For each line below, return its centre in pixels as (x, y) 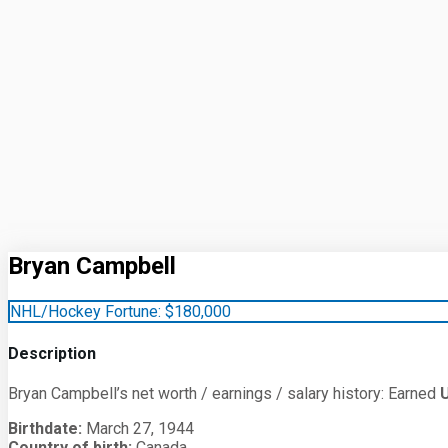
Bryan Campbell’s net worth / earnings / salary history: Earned (224, 394)
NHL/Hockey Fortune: (85, 311)
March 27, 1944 (138, 429)
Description (52, 354)
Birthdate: (45, 429)
